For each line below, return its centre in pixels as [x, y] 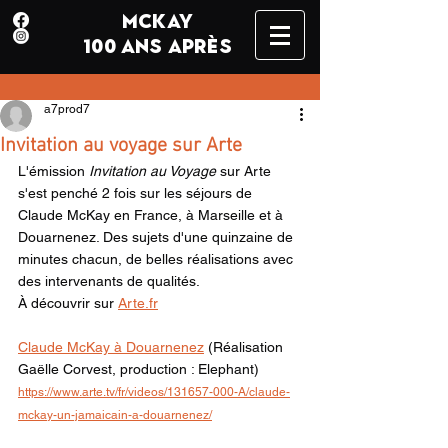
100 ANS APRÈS [157, 46]
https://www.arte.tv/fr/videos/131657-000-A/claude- [154, 392]
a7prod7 [67, 109]
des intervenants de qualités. [109, 281]
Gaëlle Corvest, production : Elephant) [138, 369]
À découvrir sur [68, 303]
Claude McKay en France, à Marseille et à [152, 215]
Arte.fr [138, 303]
